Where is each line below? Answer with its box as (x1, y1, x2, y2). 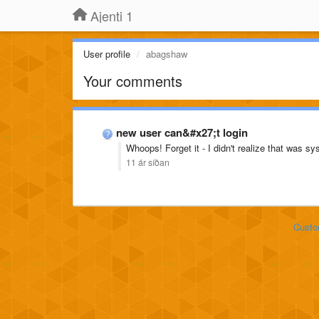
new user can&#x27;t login (116, 125, 248, 140)
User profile (83, 47, 130, 61)
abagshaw (146, 47, 187, 61)
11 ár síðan (126, 156, 169, 169)
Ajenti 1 (90, 6, 133, 25)
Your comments (83, 70, 182, 91)
